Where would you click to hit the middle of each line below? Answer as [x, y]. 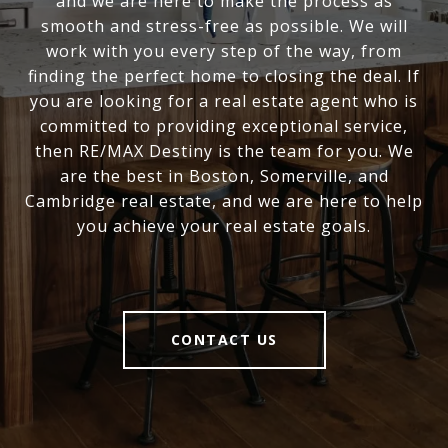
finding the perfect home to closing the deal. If [224, 76]
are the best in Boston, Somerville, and [224, 176]
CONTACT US [224, 340]
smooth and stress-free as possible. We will [224, 26]
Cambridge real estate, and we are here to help [224, 201]
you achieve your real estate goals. [224, 226]
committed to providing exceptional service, [224, 126]
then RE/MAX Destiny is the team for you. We [224, 151]
